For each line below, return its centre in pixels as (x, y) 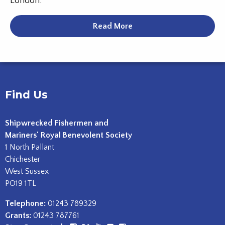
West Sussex (27, 172)
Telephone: (25, 204)
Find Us (26, 95)
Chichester (23, 159)
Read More (113, 26)
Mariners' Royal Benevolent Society (69, 135)
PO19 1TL (21, 184)
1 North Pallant (30, 147)
